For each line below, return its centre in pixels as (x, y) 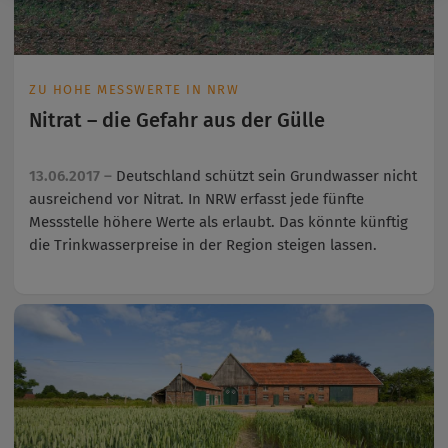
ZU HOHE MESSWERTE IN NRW (134, 89)
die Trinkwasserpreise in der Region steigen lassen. (203, 245)
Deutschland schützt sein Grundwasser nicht (266, 176)
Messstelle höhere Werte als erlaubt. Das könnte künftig (218, 222)
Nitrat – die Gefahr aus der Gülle (177, 119)
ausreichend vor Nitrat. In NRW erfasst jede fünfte (196, 199)
